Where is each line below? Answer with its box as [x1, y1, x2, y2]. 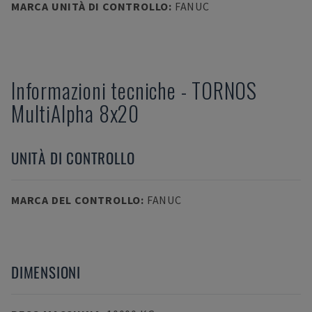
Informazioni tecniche [11, 75, 176, 106]
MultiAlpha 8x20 [11, 97, 140, 129]
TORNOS [192, 75, 258, 106]
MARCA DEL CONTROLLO [11, 193, 141, 207]
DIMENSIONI [11, 261, 81, 283]
